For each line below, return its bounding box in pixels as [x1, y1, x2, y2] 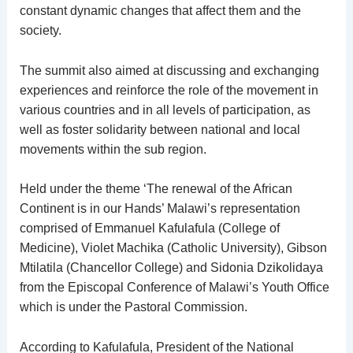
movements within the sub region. [19, 142, 206, 156]
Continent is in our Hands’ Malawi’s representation [19, 202, 300, 216]
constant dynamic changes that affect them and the [19, 4, 301, 18]
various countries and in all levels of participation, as [19, 102, 310, 117]
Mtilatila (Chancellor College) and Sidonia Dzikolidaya [19, 261, 323, 275]
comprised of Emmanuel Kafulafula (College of [19, 221, 280, 236]
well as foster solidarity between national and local [19, 122, 300, 136]
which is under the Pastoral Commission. [19, 300, 247, 314]
